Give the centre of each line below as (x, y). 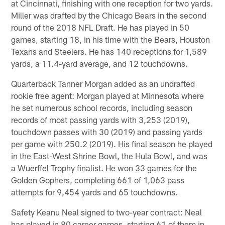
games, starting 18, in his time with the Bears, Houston (111, 39)
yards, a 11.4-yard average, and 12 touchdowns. (100, 63)
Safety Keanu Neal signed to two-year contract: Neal (107, 212)
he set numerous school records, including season (102, 107)
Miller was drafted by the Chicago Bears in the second (109, 15)
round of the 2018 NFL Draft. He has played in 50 (100, 27)
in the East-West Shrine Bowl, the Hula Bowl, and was (109, 155)
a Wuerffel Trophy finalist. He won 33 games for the (104, 167)
